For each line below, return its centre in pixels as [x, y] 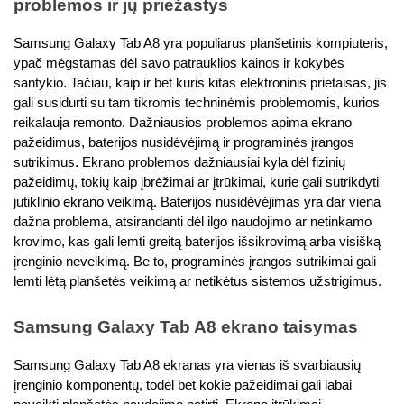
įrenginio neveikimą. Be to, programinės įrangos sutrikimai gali [195, 262]
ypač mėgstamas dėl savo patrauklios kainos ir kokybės [179, 64]
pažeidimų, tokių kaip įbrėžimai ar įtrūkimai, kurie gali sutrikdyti [196, 183]
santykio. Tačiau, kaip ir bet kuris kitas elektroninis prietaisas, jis [200, 83]
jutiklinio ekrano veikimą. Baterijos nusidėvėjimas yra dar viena [197, 202]
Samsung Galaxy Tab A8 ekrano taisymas [186, 326]
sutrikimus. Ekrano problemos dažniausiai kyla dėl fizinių [179, 163]
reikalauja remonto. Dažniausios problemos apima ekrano [183, 123]
